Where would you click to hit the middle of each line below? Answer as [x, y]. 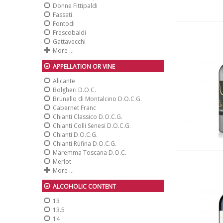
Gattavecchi [69, 42]
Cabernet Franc [74, 108]
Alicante [64, 81]
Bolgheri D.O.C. [74, 90]
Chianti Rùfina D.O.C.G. [85, 144]
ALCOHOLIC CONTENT [84, 186]
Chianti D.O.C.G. [75, 135]
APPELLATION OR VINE [84, 66]
